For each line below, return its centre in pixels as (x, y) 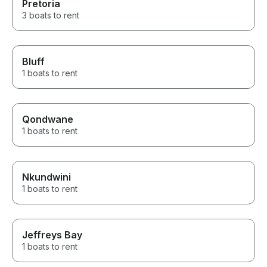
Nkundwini (46, 177)
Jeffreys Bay (52, 235)
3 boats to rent (51, 15)
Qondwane (48, 119)
